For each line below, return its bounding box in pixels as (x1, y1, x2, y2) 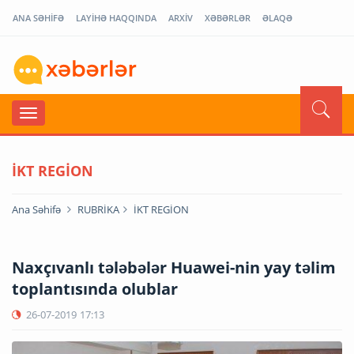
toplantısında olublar (12, 277, 178, 299)
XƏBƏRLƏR (205, 12, 250, 24)
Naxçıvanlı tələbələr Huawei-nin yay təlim (12, 256, 336, 278)
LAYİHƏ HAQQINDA (76, 12, 156, 24)
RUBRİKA (77, 201, 119, 217)
